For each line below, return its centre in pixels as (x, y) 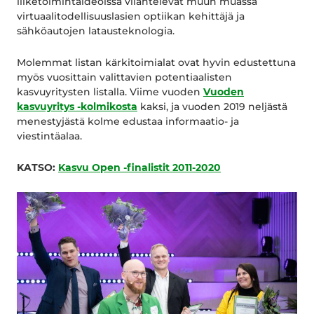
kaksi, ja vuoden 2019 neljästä (212, 107)
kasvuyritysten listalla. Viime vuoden (110, 92)
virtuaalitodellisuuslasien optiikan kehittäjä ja (131, 16)
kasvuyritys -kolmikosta (77, 107)
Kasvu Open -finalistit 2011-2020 (139, 168)
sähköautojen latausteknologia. (96, 31)
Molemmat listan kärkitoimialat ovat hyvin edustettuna (156, 63)
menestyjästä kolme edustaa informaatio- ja (128, 122)
